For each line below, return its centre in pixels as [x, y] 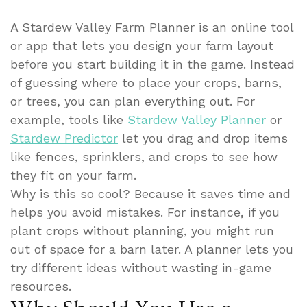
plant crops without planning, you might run [142, 230]
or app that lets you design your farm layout [142, 45]
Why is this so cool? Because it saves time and [150, 193]
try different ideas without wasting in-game [141, 267]
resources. [41, 286]
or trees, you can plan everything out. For [133, 101]
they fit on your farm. [73, 175]
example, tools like [69, 119]
